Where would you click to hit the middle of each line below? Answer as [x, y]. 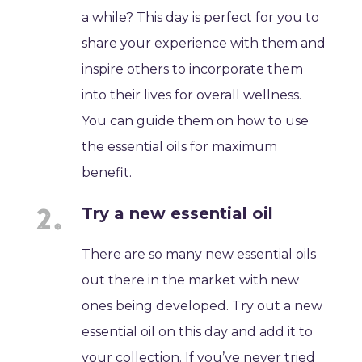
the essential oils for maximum [180, 147]
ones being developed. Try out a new [202, 306]
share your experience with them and [204, 44]
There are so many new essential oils [199, 255]
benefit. [107, 173]
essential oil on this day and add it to [198, 332]
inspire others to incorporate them [193, 69]
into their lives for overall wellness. [192, 95]
